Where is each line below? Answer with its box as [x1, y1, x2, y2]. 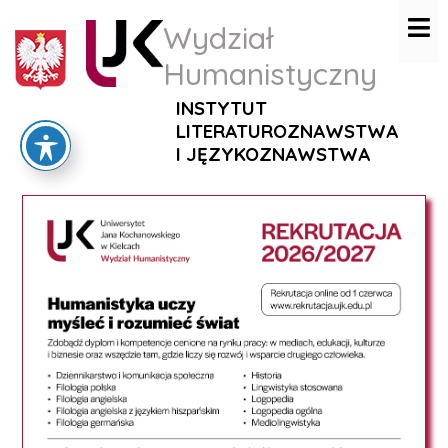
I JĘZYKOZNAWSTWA [176, 142, 370, 166]
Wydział [163, 19, 273, 57]
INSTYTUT [176, 96, 267, 120]
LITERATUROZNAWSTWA [176, 119, 398, 143]
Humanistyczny [163, 55, 377, 93]
